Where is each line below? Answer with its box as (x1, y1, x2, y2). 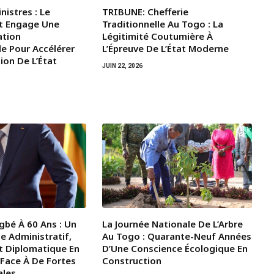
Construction (102, 254, 161, 267)
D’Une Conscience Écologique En (102, 242, 248, 255)
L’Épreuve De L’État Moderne (102, 42, 229, 55)
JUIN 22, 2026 (102, 62, 143, 70)
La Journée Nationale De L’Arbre (102, 218, 243, 231)
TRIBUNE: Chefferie (102, 6, 188, 18)
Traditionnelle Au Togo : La (102, 18, 223, 31)
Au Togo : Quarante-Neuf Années (102, 230, 251, 243)
